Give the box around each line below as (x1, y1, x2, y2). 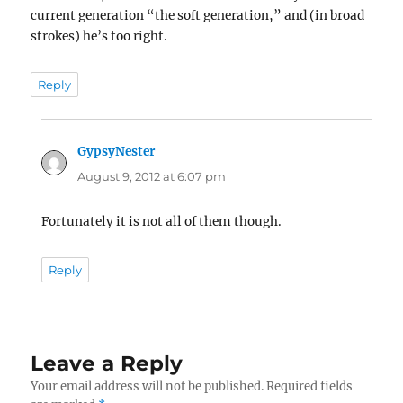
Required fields (266, 379, 354, 395)
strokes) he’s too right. (31, 29, 168, 45)
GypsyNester (77, 143, 156, 159)
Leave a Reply (31, 351, 184, 377)
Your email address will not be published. (31, 379, 264, 395)
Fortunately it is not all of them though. (41, 213, 282, 229)
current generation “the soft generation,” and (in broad (31, 8, 365, 24)
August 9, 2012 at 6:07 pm (77, 168, 227, 184)
